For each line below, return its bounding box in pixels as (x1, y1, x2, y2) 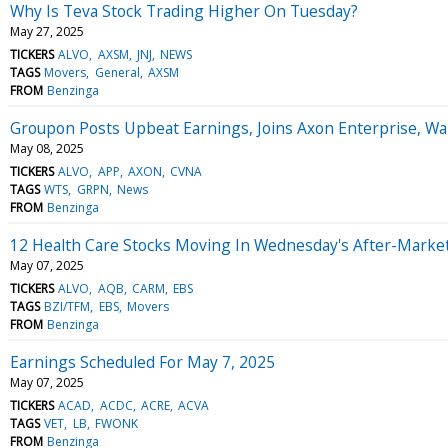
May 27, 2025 (10, 22, 84, 40)
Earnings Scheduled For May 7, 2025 (10, 350, 275, 373)
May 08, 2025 (10, 139, 84, 157)
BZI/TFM (44, 297, 91, 315)
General (94, 63, 140, 81)
